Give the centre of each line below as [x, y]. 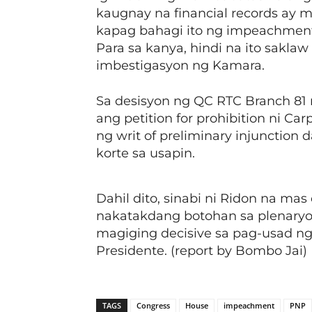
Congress [153, 305]
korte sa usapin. [146, 153]
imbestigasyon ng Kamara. [180, 65]
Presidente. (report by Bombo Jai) [202, 251]
